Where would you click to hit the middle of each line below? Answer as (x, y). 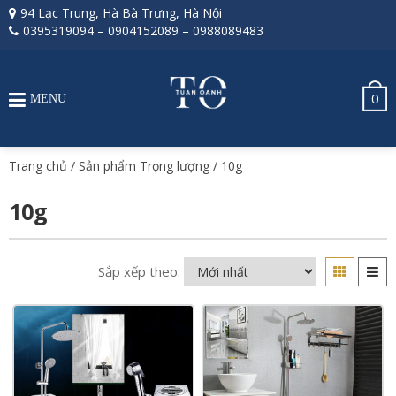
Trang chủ (38, 166)
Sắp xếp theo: (139, 271)
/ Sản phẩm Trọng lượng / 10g (155, 166)
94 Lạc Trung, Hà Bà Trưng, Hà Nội (121, 13)
